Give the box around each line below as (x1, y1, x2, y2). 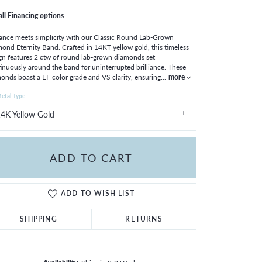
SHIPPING (20, 213, 57, 224)
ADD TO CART (50, 150, 133, 166)
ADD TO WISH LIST (60, 188, 135, 198)
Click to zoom (135, 234, 177, 244)
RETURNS (125, 213, 163, 224)
